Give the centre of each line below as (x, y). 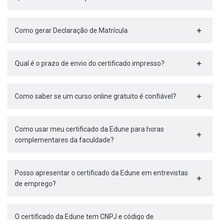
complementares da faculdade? (64, 140)
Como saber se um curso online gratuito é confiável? (96, 96)
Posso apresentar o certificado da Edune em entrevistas (101, 173)
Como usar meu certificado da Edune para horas (89, 129)
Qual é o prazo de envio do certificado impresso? (90, 64)
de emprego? (35, 184)
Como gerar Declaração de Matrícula (71, 31)
